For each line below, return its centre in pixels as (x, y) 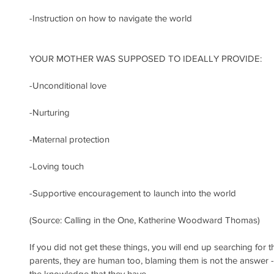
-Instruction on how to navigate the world (111, 18)
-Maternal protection (69, 139)
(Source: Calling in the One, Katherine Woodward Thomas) (145, 220)
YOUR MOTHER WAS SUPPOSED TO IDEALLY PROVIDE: (146, 58)
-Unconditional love (68, 85)
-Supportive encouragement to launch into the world (133, 193)
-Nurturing (50, 112)
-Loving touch (57, 166)
